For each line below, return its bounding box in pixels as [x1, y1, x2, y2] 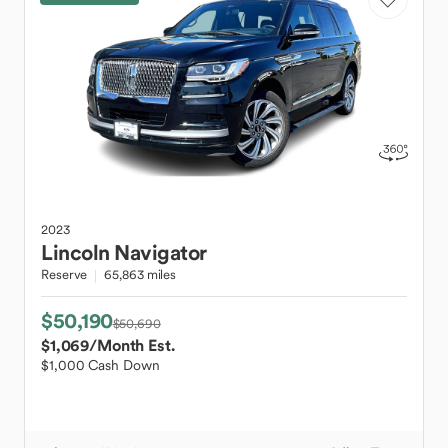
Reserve [41, 266, 88, 283]
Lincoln [41, 239, 110, 266]
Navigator [114, 239, 207, 266]
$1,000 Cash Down [41, 356, 160, 374]
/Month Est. [89, 335, 175, 355]
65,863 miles [104, 266, 177, 283]
